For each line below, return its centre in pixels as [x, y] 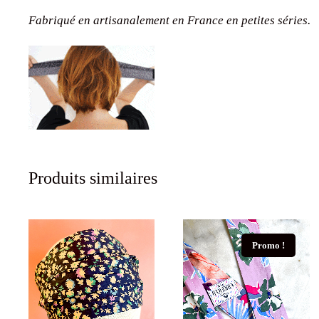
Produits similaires [93, 177]
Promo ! [268, 245]
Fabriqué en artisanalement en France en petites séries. [169, 20]
